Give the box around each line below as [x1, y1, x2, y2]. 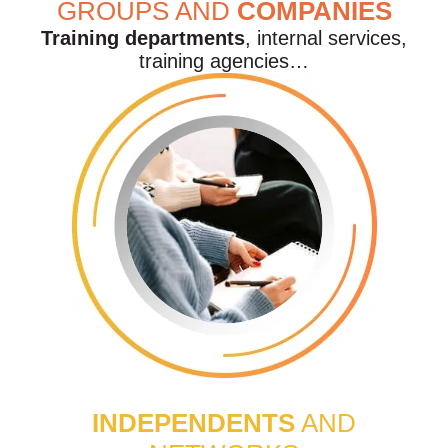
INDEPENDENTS [92, 408, 295, 438]
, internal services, [245, 27, 407, 49]
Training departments [41, 27, 245, 49]
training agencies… [139, 50, 309, 72]
